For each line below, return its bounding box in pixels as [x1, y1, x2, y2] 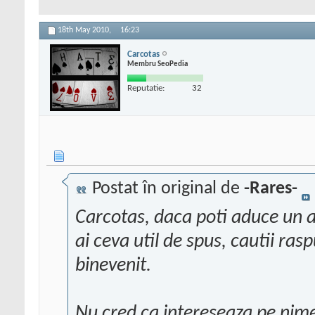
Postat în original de [88, 179, 244, 199]
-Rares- [244, 179, 297, 199]
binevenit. [75, 256, 151, 276]
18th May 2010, [58, 26, 113, 35]
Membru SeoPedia [127, 60, 188, 68]
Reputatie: [127, 83, 165, 93]
